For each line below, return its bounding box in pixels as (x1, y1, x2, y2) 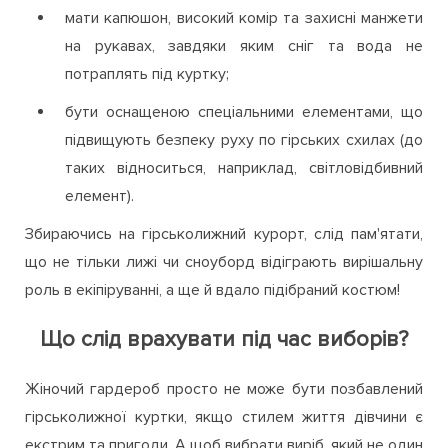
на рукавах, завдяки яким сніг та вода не (65, 35, 423, 56)
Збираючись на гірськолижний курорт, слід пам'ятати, (25, 223, 423, 244)
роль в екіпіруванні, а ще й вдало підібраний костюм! (25, 279, 400, 300)
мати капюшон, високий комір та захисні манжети (65, 7, 423, 28)
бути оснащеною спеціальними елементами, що (65, 101, 423, 122)
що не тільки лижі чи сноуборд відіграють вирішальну (25, 251, 423, 272)
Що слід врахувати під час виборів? (40, 325, 408, 353)
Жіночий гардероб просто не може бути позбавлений (25, 378, 423, 399)
